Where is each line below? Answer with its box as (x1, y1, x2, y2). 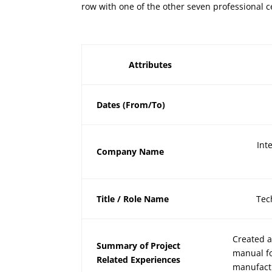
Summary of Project (97, 240, 181, 252)
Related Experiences (97, 254, 181, 266)
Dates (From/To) (97, 99, 166, 111)
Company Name (97, 146, 165, 158)
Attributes (128, 59, 172, 71)
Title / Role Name (97, 193, 169, 205)
